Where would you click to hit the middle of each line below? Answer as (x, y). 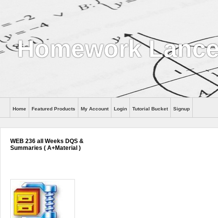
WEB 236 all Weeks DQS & (47, 141)
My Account (95, 109)
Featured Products (54, 109)
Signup (182, 109)
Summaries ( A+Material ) (45, 148)
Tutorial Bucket (150, 109)
